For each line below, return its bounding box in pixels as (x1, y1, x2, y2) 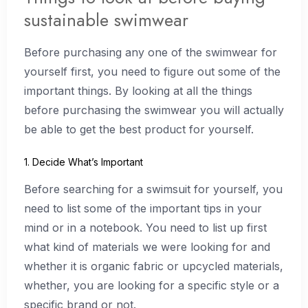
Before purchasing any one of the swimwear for (24, 45, 277, 59)
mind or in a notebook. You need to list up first (24, 221, 267, 235)
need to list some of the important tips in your (24, 201, 262, 216)
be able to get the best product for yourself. (24, 122, 257, 136)
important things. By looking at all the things (24, 83, 252, 98)
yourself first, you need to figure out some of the (24, 64, 280, 78)
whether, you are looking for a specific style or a (24, 278, 279, 293)
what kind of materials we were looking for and (24, 240, 270, 254)
